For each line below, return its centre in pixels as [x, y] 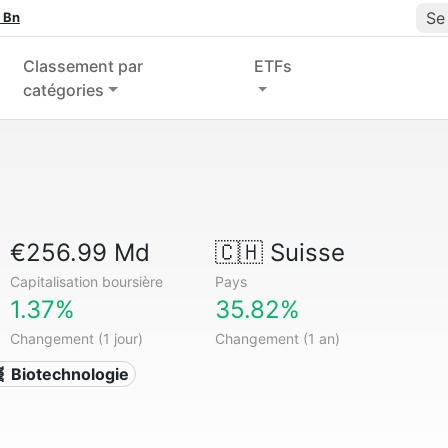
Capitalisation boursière [87, 281]
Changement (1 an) [277, 338]
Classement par [82, 66]
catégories [63, 90]
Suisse [303, 252]
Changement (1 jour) [77, 338]
